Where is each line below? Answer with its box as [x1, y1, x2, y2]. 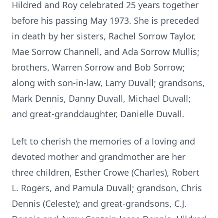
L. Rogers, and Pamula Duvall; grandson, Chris [12, 182, 202, 194]
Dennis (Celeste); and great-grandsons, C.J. [12, 198, 187, 209]
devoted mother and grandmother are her [12, 151, 185, 163]
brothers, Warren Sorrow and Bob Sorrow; [12, 61, 185, 73]
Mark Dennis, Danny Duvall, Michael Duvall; [12, 92, 191, 104]
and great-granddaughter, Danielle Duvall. [12, 108, 184, 120]
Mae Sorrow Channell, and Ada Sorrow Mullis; [12, 46, 200, 57]
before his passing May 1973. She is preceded [12, 15, 199, 26]
